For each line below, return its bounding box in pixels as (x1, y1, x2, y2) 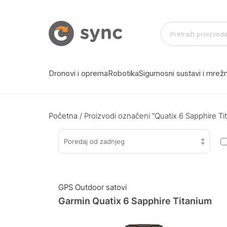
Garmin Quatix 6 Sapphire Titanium (58, 195, 212, 206)
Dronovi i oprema (49, 68, 108, 78)
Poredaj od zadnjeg (63, 137, 125, 146)
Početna (49, 110, 78, 121)
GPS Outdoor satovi (58, 182, 127, 192)
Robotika (108, 68, 139, 78)
